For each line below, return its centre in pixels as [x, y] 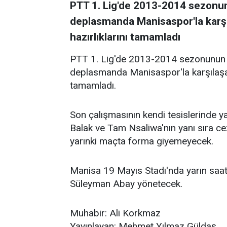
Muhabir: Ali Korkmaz [115, 213]
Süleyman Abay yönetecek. [126, 184]
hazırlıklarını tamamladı [125, 37]
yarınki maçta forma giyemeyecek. [142, 141]
